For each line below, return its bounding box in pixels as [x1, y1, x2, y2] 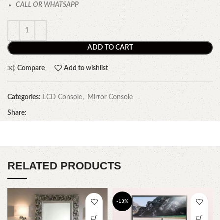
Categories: [7, 94, 41, 101]
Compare [17, 64, 45, 72]
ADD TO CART [87, 44, 133, 52]
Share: [7, 110, 27, 117]
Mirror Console [87, 94, 133, 101]
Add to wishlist [64, 64, 109, 72]
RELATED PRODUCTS [7, 160, 121, 172]
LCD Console [43, 94, 82, 101]
